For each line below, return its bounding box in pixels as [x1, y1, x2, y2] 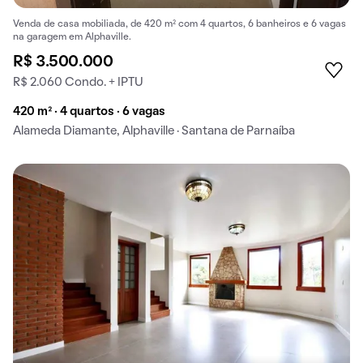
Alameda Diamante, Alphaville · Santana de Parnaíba [13, 125, 295, 137]
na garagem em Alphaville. [13, 32, 131, 41]
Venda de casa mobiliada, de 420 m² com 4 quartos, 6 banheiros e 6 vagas [13, 19, 346, 28]
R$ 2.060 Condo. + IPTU [13, 76, 143, 88]
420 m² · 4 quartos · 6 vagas [13, 105, 165, 117]
